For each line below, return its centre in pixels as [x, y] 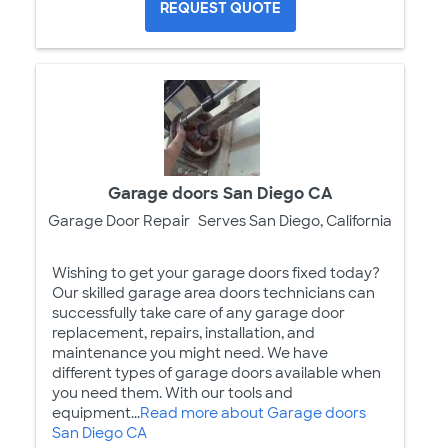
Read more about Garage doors [253, 413]
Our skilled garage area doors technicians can [213, 293]
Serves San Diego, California [295, 221]
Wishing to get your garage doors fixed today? [216, 273]
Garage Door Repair [119, 221]
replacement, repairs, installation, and [183, 333]
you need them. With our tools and [172, 393]
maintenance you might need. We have [190, 353]
